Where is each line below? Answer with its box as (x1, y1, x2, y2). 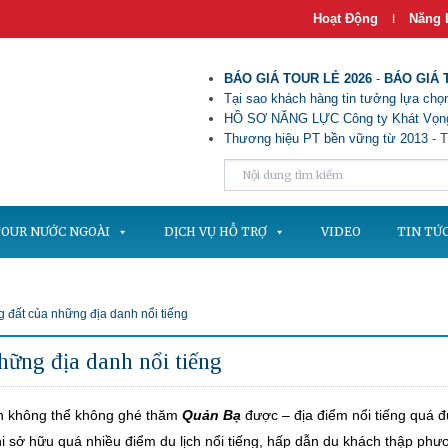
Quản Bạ (178, 407, 245, 423)
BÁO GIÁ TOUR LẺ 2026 (224, 71, 372, 86)
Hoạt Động (313, 11, 378, 26)
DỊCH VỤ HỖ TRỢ (164, 224, 267, 239)
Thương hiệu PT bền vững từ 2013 (224, 131, 428, 146)
